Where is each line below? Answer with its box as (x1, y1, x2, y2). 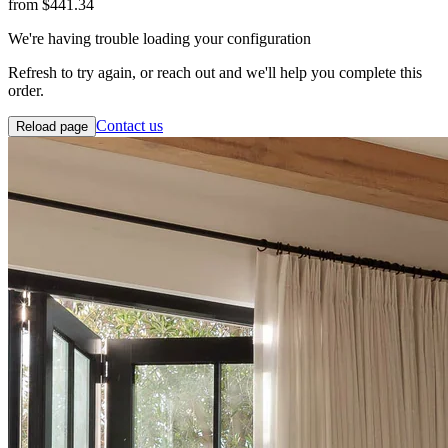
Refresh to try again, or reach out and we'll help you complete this (8, 63, 422, 81)
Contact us (96, 116, 163, 134)
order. (8, 81, 44, 99)
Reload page (16, 118, 88, 134)
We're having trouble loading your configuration (8, 29, 311, 47)
